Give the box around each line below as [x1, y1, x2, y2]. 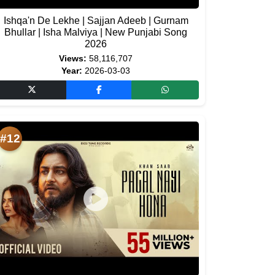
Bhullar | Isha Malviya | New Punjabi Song [4, 27, 187, 37]
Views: [59, 54, 87, 63]
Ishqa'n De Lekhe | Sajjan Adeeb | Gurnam [3, 15, 188, 26]
